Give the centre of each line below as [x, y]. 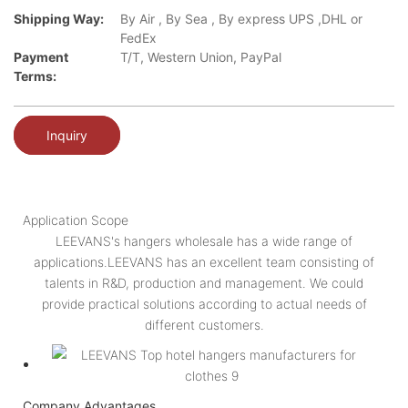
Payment [41, 57]
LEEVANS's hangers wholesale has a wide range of [204, 240]
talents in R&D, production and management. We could [204, 282]
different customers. [204, 324]
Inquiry [67, 135]
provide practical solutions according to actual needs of [204, 303]
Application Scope [76, 219]
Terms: [35, 76]
